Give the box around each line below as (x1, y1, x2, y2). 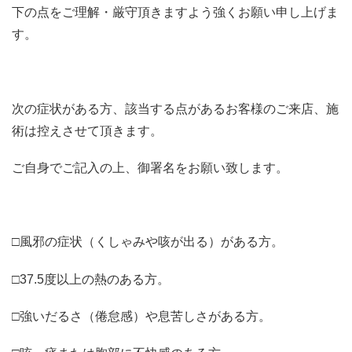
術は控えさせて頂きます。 (12, 123, 163, 137)
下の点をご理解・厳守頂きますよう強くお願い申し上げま (12, 5, 339, 20)
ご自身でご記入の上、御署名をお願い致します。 (12, 161, 288, 175)
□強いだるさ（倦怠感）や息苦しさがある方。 (12, 309, 271, 323)
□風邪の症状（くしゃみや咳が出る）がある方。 (12, 235, 284, 249)
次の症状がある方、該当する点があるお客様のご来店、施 (12, 101, 339, 115)
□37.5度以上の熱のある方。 (12, 272, 170, 286)
